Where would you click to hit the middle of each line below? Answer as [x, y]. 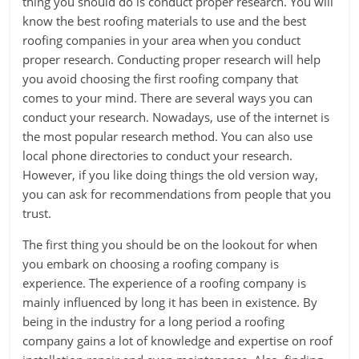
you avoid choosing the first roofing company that [161, 79]
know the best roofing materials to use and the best [165, 21]
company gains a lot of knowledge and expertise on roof [178, 341]
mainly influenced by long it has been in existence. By [170, 302]
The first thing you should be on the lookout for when [170, 244]
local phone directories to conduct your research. [158, 155]
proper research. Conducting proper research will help [172, 59]
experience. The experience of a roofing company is [165, 283]
